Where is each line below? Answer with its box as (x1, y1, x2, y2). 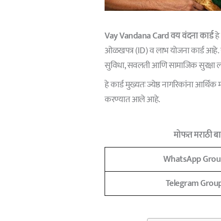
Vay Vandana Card (105, 28, 171, 43)
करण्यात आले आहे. (105, 92, 160, 107)
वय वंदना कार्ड (170, 28, 214, 43)
